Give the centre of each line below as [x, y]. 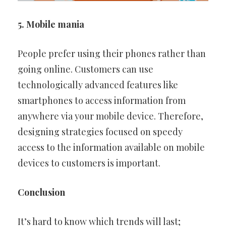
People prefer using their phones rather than [112, 53]
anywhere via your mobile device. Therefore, [110, 116]
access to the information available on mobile [111, 147]
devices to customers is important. [89, 163]
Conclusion [41, 192]
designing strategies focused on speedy [100, 131]
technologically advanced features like [98, 84]
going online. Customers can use [86, 69]
